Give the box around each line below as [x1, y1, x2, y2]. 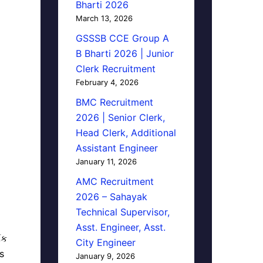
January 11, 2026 [75, 157, 137, 166]
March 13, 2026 [75, 14, 133, 23]
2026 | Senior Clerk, [75, 112, 165, 123]
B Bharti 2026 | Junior [75, 48, 174, 59]
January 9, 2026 [75, 251, 135, 261]
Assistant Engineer [75, 142, 158, 154]
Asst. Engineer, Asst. [75, 221, 166, 233]
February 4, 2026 [75, 77, 139, 87]
